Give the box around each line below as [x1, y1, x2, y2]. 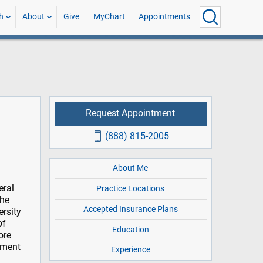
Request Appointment [86, 107, 176, 119]
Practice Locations [96, 184, 165, 194]
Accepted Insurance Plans [83, 204, 178, 214]
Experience [110, 245, 150, 255]
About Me [113, 163, 149, 174]
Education [112, 224, 149, 235]
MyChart [93, 12, 125, 22]
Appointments [138, 12, 190, 22]
